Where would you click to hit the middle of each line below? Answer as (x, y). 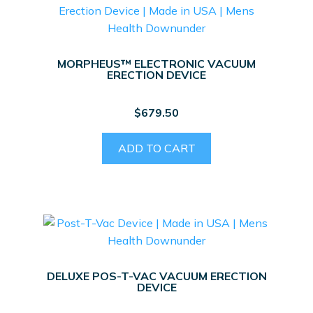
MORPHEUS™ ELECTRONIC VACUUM (156, 63)
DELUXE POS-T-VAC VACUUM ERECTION (156, 276)
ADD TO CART (156, 148)
